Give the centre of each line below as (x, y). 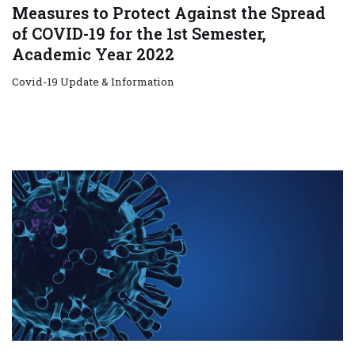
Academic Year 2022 (93, 53)
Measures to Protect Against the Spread (169, 12)
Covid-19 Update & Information (93, 81)
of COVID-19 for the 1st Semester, (139, 33)
